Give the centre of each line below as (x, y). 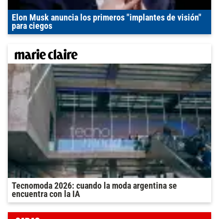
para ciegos (32, 26)
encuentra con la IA (46, 194)
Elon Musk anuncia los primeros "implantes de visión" (107, 18)
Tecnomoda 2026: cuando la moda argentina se (94, 186)
